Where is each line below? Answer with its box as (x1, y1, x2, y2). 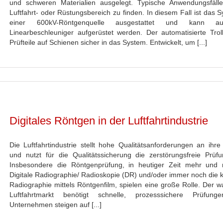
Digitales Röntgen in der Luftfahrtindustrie (9, 114, 208, 127)
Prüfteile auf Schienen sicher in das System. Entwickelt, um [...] (9, 38, 207, 46)
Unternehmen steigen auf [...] (9, 201, 102, 209)
